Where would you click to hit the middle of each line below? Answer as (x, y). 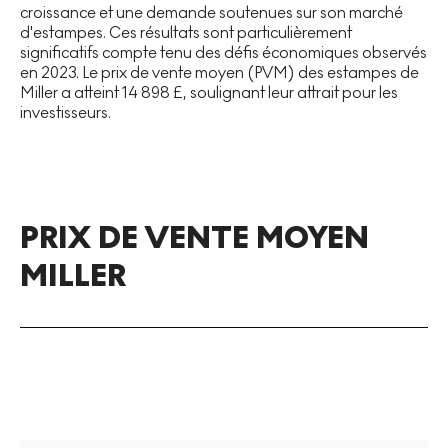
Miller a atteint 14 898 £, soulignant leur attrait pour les (209, 92)
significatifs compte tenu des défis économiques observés (223, 52)
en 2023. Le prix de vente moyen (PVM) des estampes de (219, 72)
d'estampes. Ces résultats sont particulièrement (186, 32)
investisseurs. (65, 112)
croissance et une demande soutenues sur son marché (211, 12)
